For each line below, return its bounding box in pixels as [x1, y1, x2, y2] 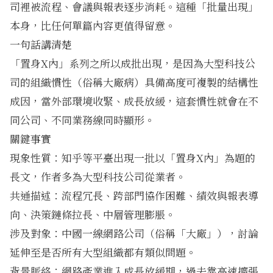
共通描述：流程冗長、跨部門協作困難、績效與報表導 [10, 188, 258, 204]
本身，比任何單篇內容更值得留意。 [10, 18, 175, 34]
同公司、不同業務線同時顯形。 [10, 112, 155, 128]
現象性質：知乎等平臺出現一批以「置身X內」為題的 [10, 150, 255, 166]
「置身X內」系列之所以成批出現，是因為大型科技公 [10, 55, 255, 71]
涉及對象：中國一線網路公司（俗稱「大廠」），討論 [10, 225, 258, 241]
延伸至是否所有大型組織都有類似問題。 [10, 244, 196, 260]
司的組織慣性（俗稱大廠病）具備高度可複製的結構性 [10, 74, 258, 90]
